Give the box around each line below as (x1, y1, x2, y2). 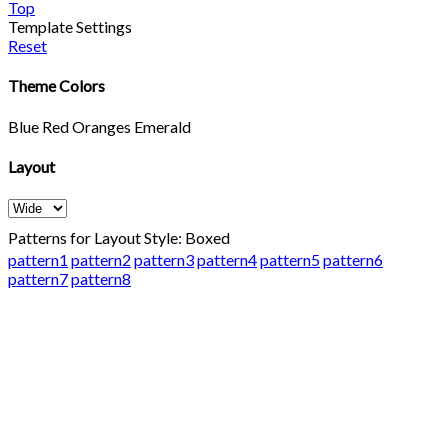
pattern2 (71, 250, 131, 270)
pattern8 (71, 269, 131, 289)
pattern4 (197, 250, 257, 270)
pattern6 (323, 250, 383, 270)
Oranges (72, 116, 131, 136)
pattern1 (8, 250, 68, 270)
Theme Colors (8, 76, 105, 96)
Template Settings (8, 17, 132, 37)
